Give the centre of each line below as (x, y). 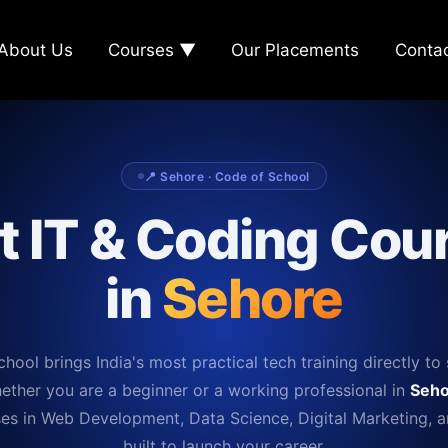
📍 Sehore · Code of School (227, 176)
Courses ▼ (152, 50)
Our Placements (295, 50)
